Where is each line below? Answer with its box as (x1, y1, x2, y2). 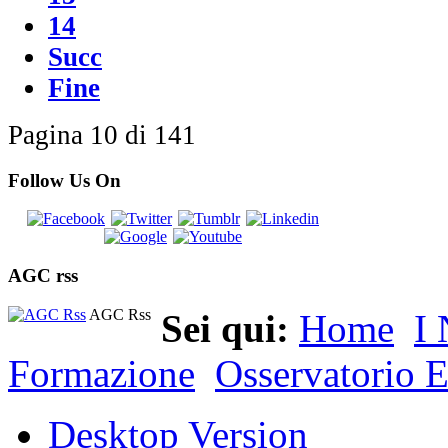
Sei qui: (161, 306, 299, 350)
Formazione (8, 351, 195, 395)
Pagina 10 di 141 (8, 119, 196, 150)
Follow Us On (8, 169, 121, 191)
